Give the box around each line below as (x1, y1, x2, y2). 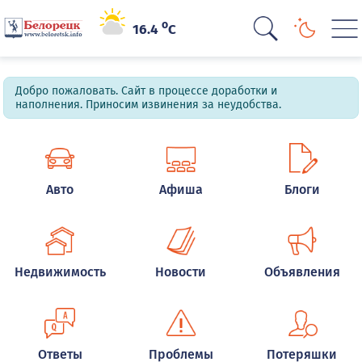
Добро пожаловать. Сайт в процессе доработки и (15, 84, 278, 98)
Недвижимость (14, 264, 106, 280)
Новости (155, 264, 207, 280)
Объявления (263, 264, 340, 280)
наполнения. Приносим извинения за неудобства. (15, 98, 282, 112)
